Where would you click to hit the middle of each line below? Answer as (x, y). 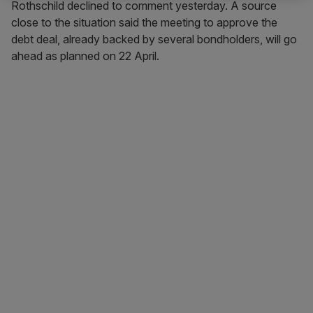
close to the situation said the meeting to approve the (144, 22)
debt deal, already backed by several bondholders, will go (154, 39)
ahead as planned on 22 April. (87, 56)
